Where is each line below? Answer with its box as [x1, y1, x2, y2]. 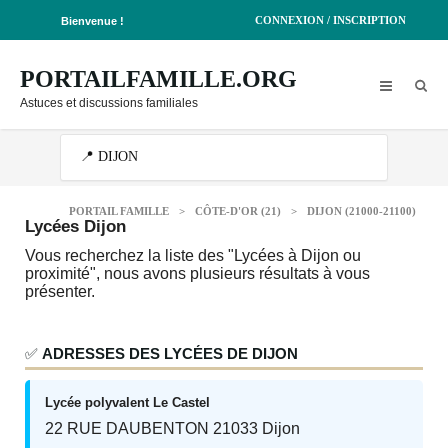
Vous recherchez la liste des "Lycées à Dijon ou [25, 247, 361, 264]
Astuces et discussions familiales [20, 96, 198, 110]
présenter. [25, 283, 95, 300]
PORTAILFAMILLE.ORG [20, 66, 297, 92]
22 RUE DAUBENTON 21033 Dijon [45, 420, 300, 437]
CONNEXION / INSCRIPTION [255, 14, 406, 26]
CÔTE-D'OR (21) [195, 205, 281, 217]
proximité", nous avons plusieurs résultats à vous [25, 265, 370, 282]
